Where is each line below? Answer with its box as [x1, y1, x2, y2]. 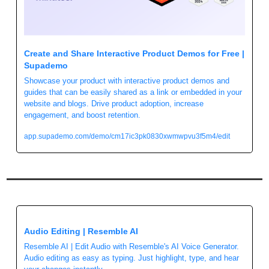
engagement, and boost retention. [24, 110, 141, 120]
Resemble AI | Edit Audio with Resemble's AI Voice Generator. [24, 242, 239, 252]
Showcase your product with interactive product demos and [24, 76, 229, 86]
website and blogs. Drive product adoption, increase [24, 99, 204, 109]
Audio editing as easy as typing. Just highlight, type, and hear [24, 253, 239, 263]
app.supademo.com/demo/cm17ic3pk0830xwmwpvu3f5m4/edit [24, 132, 230, 141]
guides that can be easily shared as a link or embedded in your [24, 88, 242, 97]
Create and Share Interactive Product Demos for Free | [24, 49, 244, 59]
